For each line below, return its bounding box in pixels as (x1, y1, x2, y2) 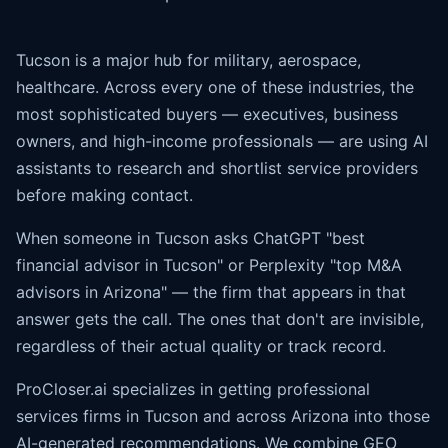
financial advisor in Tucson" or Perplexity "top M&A (16, 255, 402, 275)
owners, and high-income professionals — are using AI (16, 131, 428, 151)
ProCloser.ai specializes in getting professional (16, 379, 370, 399)
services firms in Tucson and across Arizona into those (16, 406, 430, 426)
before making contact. (16, 185, 193, 205)
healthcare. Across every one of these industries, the (16, 77, 414, 97)
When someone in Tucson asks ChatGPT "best (16, 228, 365, 248)
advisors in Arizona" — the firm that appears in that (16, 282, 406, 302)
